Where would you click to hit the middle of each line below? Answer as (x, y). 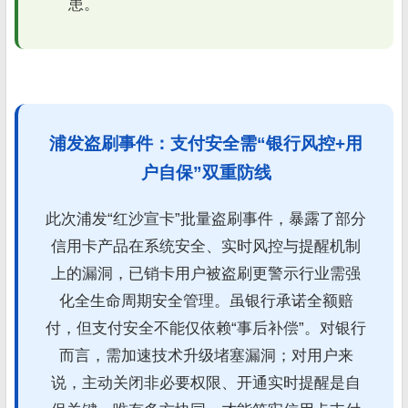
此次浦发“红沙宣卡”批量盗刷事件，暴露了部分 (206, 219)
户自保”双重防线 (206, 172)
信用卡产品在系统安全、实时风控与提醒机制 (206, 246)
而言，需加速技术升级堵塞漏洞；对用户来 (206, 355)
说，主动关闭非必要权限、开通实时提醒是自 (206, 382)
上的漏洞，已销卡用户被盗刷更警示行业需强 (206, 273)
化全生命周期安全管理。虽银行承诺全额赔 (206, 301)
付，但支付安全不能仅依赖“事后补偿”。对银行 (206, 328)
